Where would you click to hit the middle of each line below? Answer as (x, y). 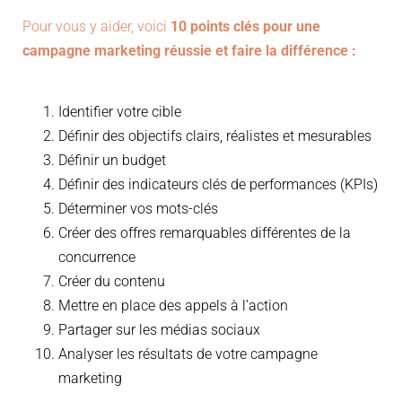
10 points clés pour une (245, 27)
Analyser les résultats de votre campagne (188, 354)
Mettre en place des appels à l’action (173, 306)
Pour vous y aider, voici (96, 27)
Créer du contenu (112, 282)
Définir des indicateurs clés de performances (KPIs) (218, 185)
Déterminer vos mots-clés (138, 209)
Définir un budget (112, 161)
